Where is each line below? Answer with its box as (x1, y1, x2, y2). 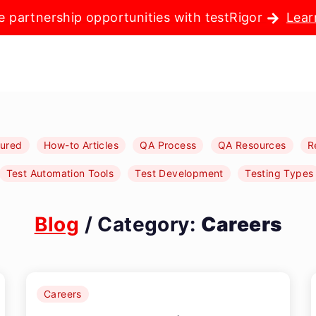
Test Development (135, 167, 224, 179)
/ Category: (79, 212, 201, 236)
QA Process (140, 139, 197, 151)
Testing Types (245, 167, 314, 179)
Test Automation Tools (6, 167, 114, 179)
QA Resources (217, 139, 286, 151)
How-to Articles (44, 139, 119, 151)
